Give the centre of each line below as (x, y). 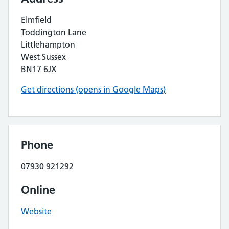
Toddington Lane (54, 32)
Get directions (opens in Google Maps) (93, 89)
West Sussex (43, 57)
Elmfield (36, 20)
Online (38, 190)
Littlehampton (48, 44)
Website (36, 211)
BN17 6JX (39, 69)
